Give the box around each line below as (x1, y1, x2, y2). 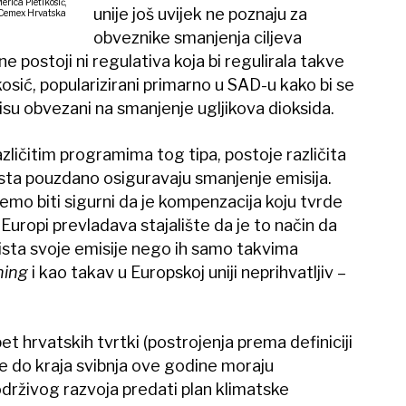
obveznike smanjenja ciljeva (93, 28, 303, 48)
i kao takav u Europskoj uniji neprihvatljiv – (27, 263, 346, 283)
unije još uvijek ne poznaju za (93, 5, 308, 24)
